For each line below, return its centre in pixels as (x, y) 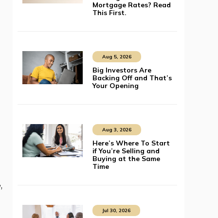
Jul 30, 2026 (116, 211)
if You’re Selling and (126, 151)
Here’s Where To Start (131, 143)
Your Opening (115, 86)
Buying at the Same (126, 159)
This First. (109, 13)
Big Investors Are (122, 70)
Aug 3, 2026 (117, 130)
